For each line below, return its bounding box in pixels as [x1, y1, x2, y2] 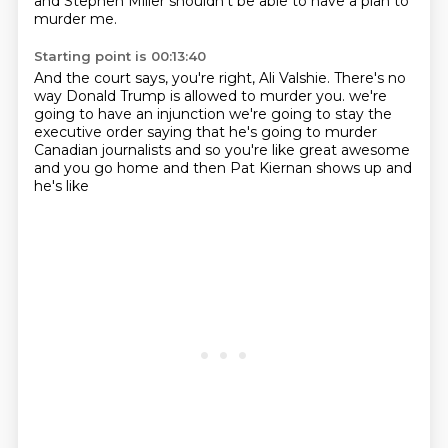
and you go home [33, 159, 163, 177]
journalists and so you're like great [101, 141, 341, 159]
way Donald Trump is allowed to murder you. [33, 87, 349, 105]
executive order [33, 123, 147, 141]
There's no [333, 69, 406, 87]
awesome [340, 141, 410, 159]
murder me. [33, 10, 117, 28]
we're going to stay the [228, 105, 392, 123]
